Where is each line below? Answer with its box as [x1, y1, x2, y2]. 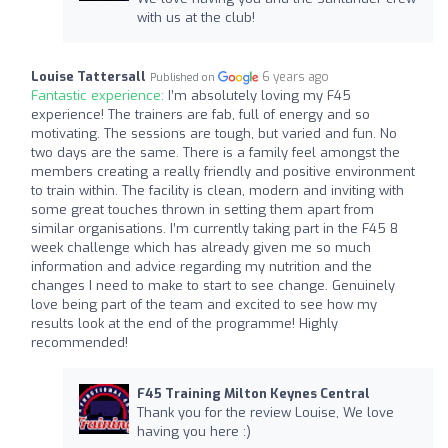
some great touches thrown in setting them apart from [31, 201, 374, 218]
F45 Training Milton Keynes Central [136, 385, 370, 402]
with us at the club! [136, 9, 255, 26]
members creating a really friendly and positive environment [31, 163, 415, 180]
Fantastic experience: [31, 87, 168, 104]
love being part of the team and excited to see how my [31, 296, 377, 313]
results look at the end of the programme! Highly [31, 315, 338, 332]
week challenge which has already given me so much [31, 239, 371, 256]
